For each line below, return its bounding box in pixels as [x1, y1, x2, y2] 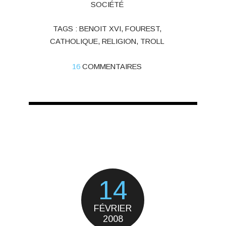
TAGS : [52, 25, 79, 33]
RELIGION [101, 37, 136, 46]
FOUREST [125, 25, 159, 33]
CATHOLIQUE [49, 37, 98, 46]
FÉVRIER [94, 203, 132, 213]
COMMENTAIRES [82, 63, 142, 71]
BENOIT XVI [79, 25, 121, 33]
